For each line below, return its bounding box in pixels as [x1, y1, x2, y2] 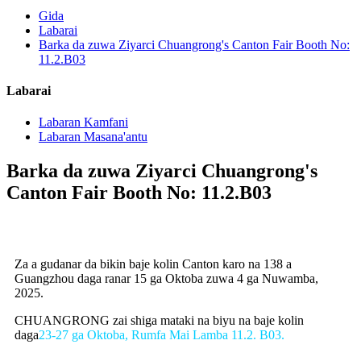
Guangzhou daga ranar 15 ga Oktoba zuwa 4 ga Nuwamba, [15, 272, 318, 286]
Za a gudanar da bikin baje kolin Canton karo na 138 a [15, 257, 292, 272]
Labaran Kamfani [39, 115, 128, 130]
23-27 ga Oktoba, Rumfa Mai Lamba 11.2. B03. [39, 328, 284, 342]
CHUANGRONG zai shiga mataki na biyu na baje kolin [15, 313, 304, 328]
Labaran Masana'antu [39, 130, 147, 144]
